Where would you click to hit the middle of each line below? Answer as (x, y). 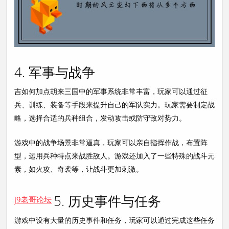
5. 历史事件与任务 (107, 201)
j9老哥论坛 (33, 199)
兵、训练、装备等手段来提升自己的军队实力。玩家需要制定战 (114, 104)
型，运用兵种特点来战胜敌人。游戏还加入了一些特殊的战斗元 (114, 155)
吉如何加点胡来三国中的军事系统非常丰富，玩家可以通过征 (111, 91)
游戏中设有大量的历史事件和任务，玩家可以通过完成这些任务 (114, 220)
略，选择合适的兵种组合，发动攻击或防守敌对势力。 (100, 118)
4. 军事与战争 (55, 72)
